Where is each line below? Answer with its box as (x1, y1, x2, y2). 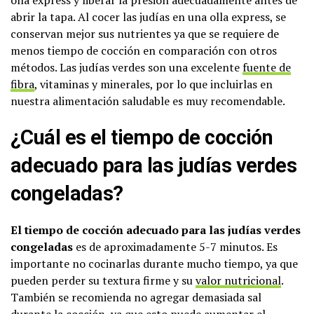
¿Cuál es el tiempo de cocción (11, 125, 273, 149)
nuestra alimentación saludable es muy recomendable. (11, 93, 285, 109)
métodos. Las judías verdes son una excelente (11, 60, 243, 75)
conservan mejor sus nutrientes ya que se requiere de (11, 26, 279, 41)
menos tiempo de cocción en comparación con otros (11, 43, 277, 58)
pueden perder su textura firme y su (11, 273, 196, 288)
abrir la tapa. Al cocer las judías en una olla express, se (11, 9, 286, 25)
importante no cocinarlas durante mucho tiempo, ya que (11, 256, 298, 271)
